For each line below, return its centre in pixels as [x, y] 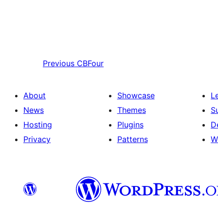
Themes [131, 110]
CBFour [90, 64]
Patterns [132, 139]
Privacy [37, 139]
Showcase [136, 96]
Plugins [130, 125]
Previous [59, 64]
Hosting [38, 125]
